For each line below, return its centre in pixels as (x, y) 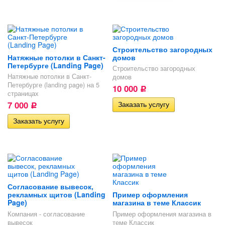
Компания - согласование (46, 214)
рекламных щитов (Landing (57, 195)
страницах (23, 94)
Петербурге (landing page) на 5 (53, 85)
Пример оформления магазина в (162, 214)
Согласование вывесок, (50, 187)
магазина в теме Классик (156, 203)
